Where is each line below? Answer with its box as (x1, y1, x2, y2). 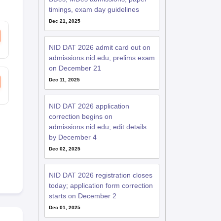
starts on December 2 (48, 192, 116, 200)
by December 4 (48, 133, 97, 141)
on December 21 (48, 64, 101, 72)
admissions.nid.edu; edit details (48, 123, 147, 131)
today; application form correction (48, 182, 153, 189)
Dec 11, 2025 (48, 77, 80, 82)
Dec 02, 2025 (48, 146, 80, 151)
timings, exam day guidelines (48, 5, 139, 13)
